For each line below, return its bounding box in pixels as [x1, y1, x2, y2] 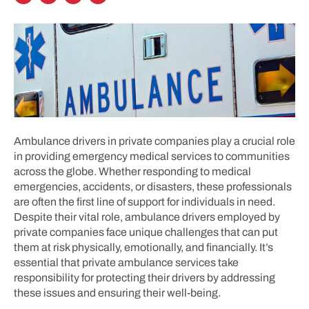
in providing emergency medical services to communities [14, 150, 290, 162]
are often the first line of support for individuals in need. [14, 196, 275, 208]
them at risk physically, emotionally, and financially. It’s [14, 241, 273, 253]
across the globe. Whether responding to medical [14, 166, 251, 177]
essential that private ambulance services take [14, 257, 239, 268]
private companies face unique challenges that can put [14, 226, 278, 238]
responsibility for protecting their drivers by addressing [14, 272, 275, 283]
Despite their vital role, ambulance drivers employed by [14, 211, 280, 223]
